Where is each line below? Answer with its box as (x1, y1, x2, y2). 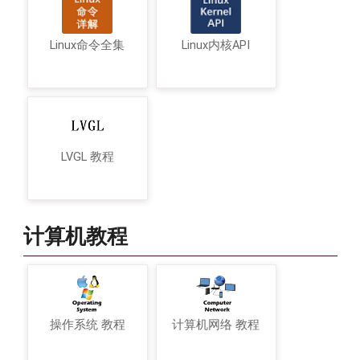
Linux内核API (182, 39, 250, 53)
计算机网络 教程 (172, 318, 260, 333)
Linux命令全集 (50, 39, 125, 53)
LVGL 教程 (60, 150, 114, 165)
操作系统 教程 (49, 318, 125, 333)
